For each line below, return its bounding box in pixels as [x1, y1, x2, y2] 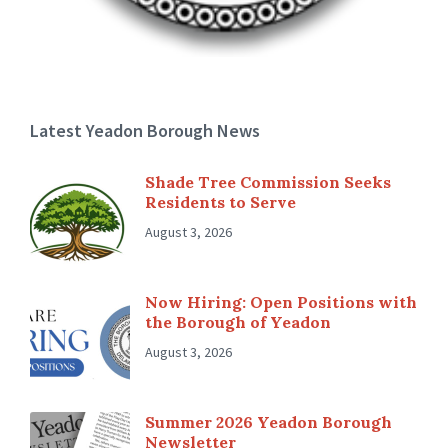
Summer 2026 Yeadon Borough [145, 411, 392, 432]
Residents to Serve [145, 191, 296, 212]
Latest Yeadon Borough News [30, 118, 260, 142]
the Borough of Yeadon [145, 311, 331, 332]
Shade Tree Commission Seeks [145, 171, 391, 192]
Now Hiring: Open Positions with [145, 291, 417, 312]
